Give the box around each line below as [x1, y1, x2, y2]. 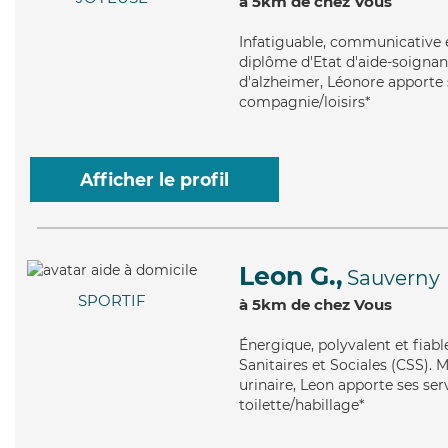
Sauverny [347, 266, 440, 290]
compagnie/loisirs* [239, 93, 370, 111]
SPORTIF [78, 291, 146, 311]
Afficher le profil [80, 169, 229, 190]
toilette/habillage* [239, 396, 364, 414]
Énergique [239, 336, 311, 354]
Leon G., [239, 261, 343, 291]
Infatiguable [239, 33, 323, 51]
